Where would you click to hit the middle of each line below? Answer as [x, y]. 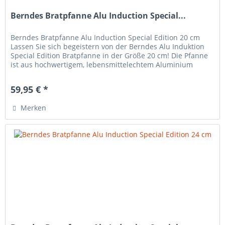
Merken [34, 108]
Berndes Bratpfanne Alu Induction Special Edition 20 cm [105, 38]
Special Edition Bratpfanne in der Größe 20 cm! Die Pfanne [109, 56]
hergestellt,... [33, 74]
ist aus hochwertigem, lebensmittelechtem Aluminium [102, 65]
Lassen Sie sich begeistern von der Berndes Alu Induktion [108, 47]
